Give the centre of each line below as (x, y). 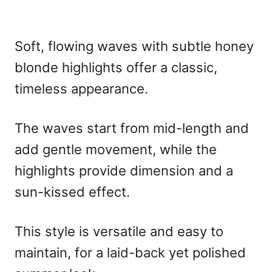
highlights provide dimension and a (124, 171)
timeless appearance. (81, 89)
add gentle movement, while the (116, 150)
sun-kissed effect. (72, 192)
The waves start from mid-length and (132, 128)
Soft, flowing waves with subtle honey (134, 46)
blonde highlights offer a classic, (116, 68)
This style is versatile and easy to (119, 232)
